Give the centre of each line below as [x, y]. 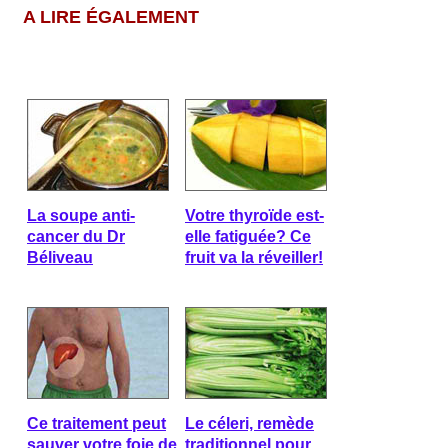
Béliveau [60, 257]
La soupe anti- [81, 215]
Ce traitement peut [96, 423]
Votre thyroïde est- [254, 215]
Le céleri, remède [249, 423]
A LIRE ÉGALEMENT [111, 17]
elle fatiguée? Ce [248, 236]
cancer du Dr [76, 236]
